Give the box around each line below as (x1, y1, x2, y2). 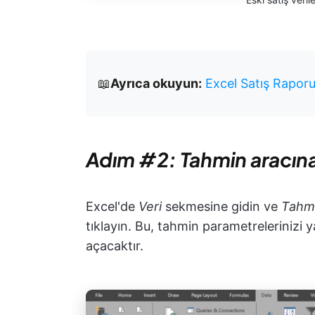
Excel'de (86, 198, 139, 214)
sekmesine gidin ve (165, 198, 281, 214)
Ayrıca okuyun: (110, 75, 202, 91)
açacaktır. (86, 238, 143, 253)
